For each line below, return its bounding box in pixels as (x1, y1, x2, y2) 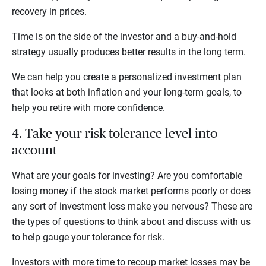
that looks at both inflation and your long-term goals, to (12, 86, 242, 98)
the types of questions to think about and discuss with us (12, 216, 251, 227)
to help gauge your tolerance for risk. (12, 231, 164, 243)
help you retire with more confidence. (12, 102, 165, 113)
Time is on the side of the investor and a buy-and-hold (12, 30, 236, 42)
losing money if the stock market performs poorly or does (12, 185, 251, 197)
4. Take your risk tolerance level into (12, 126, 217, 140)
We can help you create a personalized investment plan (12, 71, 242, 83)
